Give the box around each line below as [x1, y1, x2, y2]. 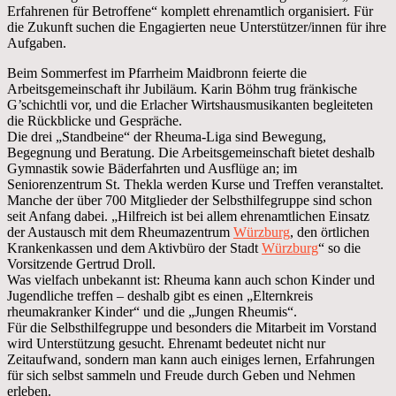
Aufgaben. [7, 34, 66, 50]
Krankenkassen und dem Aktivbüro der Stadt [7, 240, 262, 255]
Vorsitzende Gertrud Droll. [7, 255, 156, 271]
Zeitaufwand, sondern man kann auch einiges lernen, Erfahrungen [7, 351, 375, 367]
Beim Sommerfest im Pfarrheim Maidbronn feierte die [7, 65, 307, 80]
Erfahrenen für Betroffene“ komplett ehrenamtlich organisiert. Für [7, 3, 373, 19]
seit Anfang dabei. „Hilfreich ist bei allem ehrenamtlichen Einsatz [7, 208, 369, 224]
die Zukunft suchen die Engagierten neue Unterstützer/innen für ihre [7, 19, 386, 34]
